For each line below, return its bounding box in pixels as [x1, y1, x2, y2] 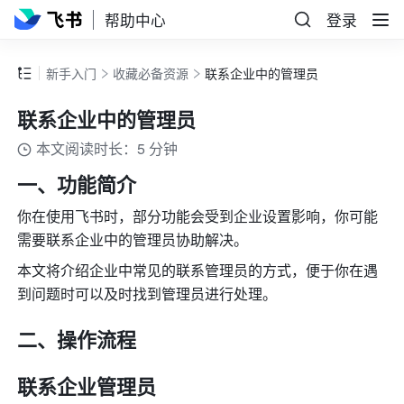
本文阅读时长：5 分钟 [36, 138, 179, 160]
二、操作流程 [17, 325, 137, 354]
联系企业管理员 [17, 372, 157, 401]
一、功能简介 [17, 170, 137, 199]
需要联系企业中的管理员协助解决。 [17, 229, 249, 251]
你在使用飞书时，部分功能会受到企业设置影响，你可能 [17, 206, 379, 227]
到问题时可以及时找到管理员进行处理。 [17, 283, 278, 305]
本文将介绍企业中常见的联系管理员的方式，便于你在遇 [17, 260, 379, 281]
